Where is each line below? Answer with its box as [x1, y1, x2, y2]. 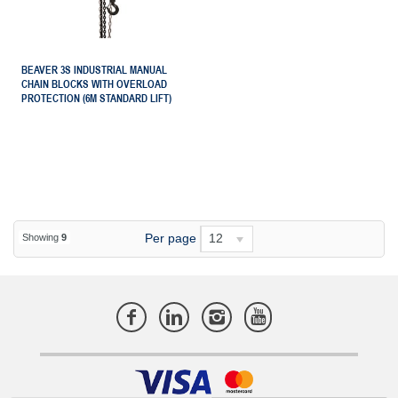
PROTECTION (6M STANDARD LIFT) [21, 92, 172, 106]
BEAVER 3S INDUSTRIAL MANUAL [21, 64, 168, 77]
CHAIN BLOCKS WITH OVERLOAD [21, 78, 168, 92]
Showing [22, 232, 61, 243]
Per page [144, 230, 196, 245]
